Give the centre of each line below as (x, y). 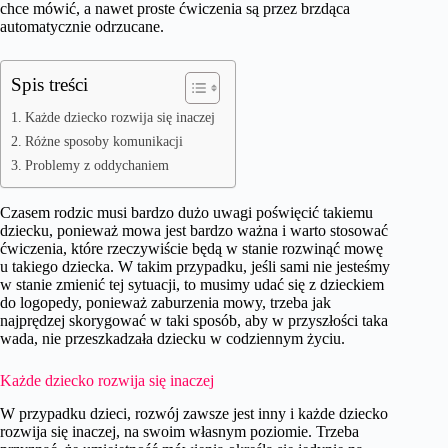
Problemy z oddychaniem (96, 165)
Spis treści (49, 84)
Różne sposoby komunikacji (103, 141)
